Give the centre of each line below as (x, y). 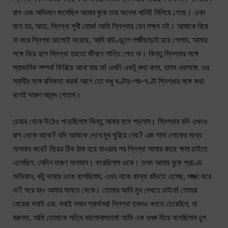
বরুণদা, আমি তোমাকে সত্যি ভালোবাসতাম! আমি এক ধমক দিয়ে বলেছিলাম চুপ (110, 217)
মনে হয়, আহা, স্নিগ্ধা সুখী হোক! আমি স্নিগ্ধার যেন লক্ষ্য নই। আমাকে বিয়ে (111, 26)
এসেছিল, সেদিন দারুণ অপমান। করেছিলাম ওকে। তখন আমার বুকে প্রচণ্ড (108, 162)
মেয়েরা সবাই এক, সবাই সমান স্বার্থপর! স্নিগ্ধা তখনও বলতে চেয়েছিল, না (105, 204)
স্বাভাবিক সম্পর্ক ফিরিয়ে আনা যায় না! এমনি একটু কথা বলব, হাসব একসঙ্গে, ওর (111, 67)
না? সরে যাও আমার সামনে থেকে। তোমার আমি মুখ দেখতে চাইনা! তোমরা (105, 190)
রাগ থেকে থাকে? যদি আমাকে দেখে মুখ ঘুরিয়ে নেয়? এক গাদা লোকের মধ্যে (107, 135)
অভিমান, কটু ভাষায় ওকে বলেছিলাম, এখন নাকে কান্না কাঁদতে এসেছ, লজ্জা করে (112, 176)
